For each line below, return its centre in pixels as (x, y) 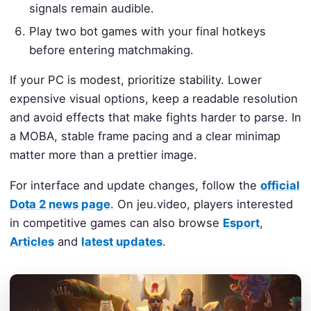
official (280, 185)
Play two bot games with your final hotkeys (148, 31)
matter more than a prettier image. (103, 155)
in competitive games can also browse (116, 222)
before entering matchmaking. (112, 50)
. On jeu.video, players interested (201, 204)
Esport (241, 222)
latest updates (121, 241)
